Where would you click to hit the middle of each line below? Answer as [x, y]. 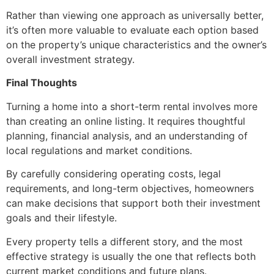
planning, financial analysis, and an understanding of [127, 135]
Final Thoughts [42, 83]
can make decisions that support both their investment [133, 203]
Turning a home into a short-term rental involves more [132, 106]
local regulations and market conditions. [99, 150]
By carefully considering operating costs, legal [113, 174]
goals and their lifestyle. [61, 218]
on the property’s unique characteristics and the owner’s [136, 44]
